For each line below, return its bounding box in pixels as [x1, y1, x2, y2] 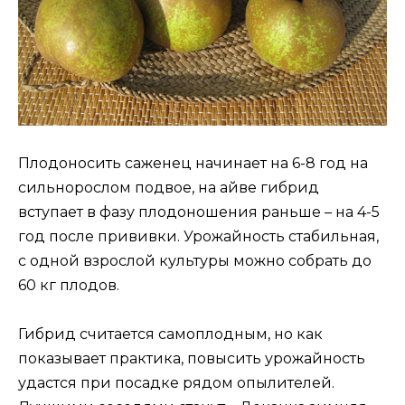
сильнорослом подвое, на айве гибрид [18, 178, 319, 196]
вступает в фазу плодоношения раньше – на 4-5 [18, 202, 380, 221]
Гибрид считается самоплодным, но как [18, 325, 323, 343]
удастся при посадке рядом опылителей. [18, 373, 334, 391]
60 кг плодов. [18, 276, 119, 294]
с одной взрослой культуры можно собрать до [18, 251, 372, 269]
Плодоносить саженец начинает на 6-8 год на [18, 154, 368, 172]
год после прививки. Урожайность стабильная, [18, 227, 379, 245]
